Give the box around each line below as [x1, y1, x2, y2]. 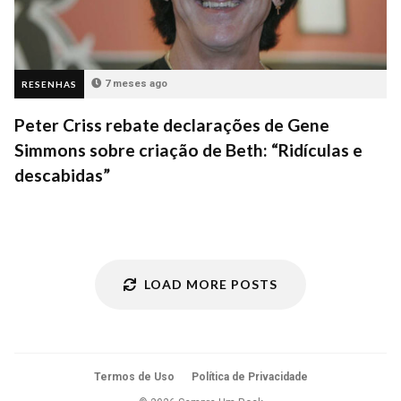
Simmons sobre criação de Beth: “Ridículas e [14, 140, 363, 161]
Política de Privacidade [191, 371, 308, 384]
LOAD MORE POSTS [144, 277, 277, 293]
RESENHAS [21, 79, 77, 90]
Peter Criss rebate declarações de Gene [14, 115, 329, 136]
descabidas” [14, 165, 110, 186]
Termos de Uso [93, 371, 175, 384]
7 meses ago [105, 78, 167, 90]
